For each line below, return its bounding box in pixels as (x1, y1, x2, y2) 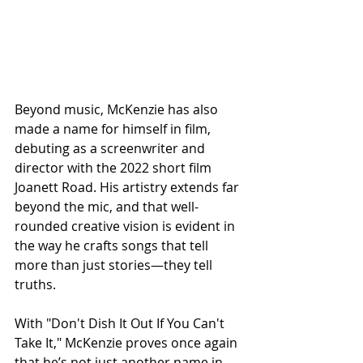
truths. (15, 275, 56, 293)
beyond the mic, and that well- (15, 197, 199, 216)
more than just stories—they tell (15, 255, 216, 274)
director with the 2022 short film (15, 158, 215, 177)
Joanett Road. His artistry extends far (15, 177, 242, 196)
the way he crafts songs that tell (15, 236, 211, 254)
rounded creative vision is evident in (15, 216, 238, 235)
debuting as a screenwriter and (15, 139, 208, 157)
